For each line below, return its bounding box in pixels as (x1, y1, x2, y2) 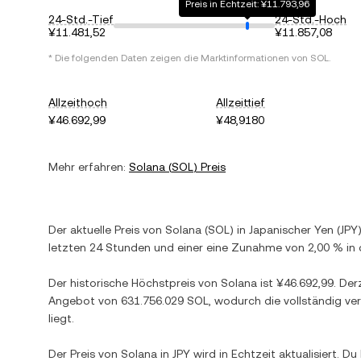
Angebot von (48, 294, 121, 307)
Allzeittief (216, 96, 266, 109)
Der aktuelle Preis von (48, 223, 165, 236)
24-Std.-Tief (48, 13, 114, 26)
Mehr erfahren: (48, 160, 126, 173)
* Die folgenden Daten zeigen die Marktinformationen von (48, 52, 310, 64)
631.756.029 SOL (121, 294, 209, 307)
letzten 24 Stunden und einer (48, 241, 206, 254)
